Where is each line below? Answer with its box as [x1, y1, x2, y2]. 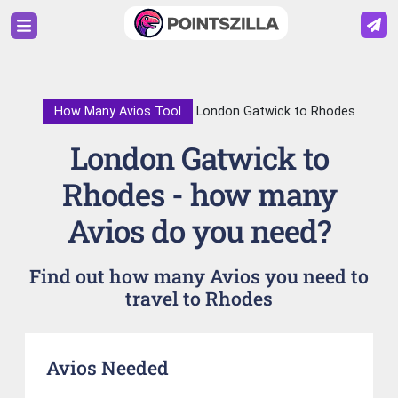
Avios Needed [46, 355, 169, 381]
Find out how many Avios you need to [29, 263, 369, 289]
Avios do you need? [68, 210, 330, 251]
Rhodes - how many [61, 173, 337, 214]
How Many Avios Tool [54, 104, 181, 119]
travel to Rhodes [125, 285, 273, 311]
